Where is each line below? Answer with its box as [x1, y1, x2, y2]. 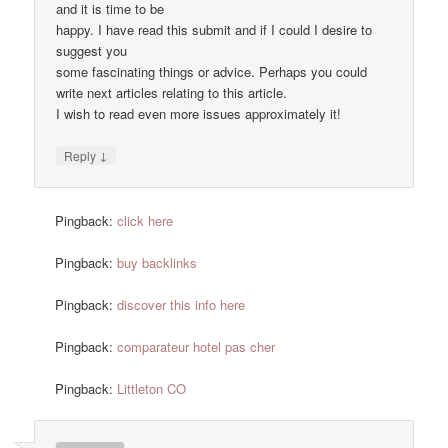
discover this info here [117, 294, 246, 314]
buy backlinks [117, 252, 198, 272]
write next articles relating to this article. [56, 83, 288, 103]
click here [117, 210, 174, 230]
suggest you [56, 41, 128, 61]
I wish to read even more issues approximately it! [56, 104, 342, 124]
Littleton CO [117, 379, 187, 399]
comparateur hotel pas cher [117, 336, 276, 356]
